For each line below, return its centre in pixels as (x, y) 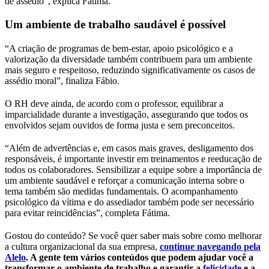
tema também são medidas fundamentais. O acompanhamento (121, 191)
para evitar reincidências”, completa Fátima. (87, 213)
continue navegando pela (210, 246)
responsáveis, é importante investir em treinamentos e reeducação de (133, 159)
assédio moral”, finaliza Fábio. (62, 80)
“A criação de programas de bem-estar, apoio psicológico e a (119, 48)
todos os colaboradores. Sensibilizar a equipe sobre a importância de (133, 169)
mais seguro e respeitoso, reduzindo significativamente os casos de (130, 70)
